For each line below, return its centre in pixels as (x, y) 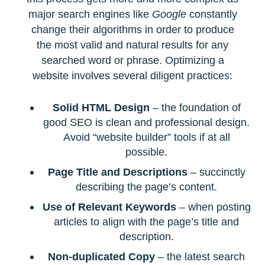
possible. (146, 151)
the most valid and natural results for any (132, 45)
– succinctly (216, 172)
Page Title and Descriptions (117, 172)
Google (169, 14)
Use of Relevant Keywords (109, 207)
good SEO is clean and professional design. (146, 122)
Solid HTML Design (101, 107)
